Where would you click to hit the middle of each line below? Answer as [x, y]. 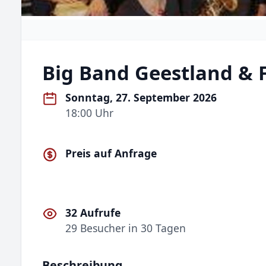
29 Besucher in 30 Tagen [126, 228]
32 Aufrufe [93, 212]
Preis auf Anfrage [111, 153]
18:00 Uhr [90, 113]
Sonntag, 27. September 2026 [141, 97]
